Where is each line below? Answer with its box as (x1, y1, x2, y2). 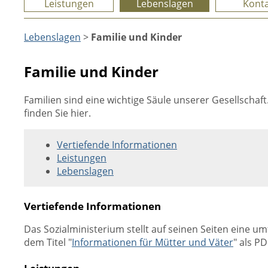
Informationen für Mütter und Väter (72, 236, 233, 249)
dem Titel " (24, 236, 72, 249)
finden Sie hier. (24, 106, 91, 120)
